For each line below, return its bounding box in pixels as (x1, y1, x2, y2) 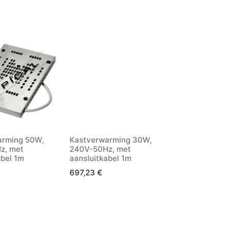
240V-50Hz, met (70, 144, 131, 154)
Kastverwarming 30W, (70, 134, 152, 145)
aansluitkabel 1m (70, 153, 131, 163)
